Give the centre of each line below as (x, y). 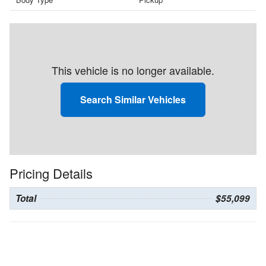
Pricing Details (51, 173)
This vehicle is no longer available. (133, 70)
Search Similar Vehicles (133, 100)
